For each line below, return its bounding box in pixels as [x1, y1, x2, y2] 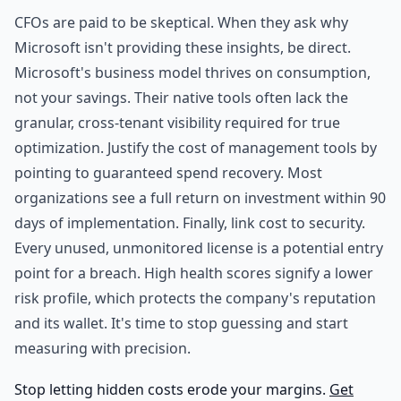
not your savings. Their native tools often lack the [14, 88, 348, 107]
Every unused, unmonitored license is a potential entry [14, 238, 383, 258]
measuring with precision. [14, 338, 191, 358]
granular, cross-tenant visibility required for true [14, 113, 340, 132]
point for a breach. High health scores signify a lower [14, 263, 373, 283]
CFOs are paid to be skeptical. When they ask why [14, 13, 348, 32]
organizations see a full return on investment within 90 [14, 188, 386, 208]
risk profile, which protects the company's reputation [14, 288, 376, 308]
